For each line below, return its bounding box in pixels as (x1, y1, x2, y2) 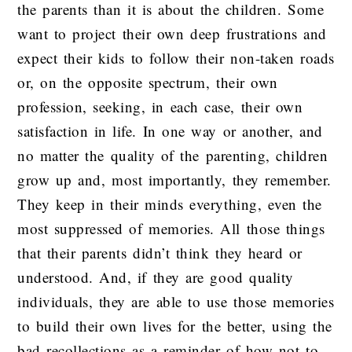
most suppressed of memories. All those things (17, 218, 325, 238)
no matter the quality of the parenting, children (17, 145, 328, 165)
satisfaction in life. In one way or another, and (17, 120, 323, 141)
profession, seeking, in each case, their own (17, 96, 303, 116)
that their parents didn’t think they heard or (17, 242, 302, 262)
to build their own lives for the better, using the (17, 315, 332, 335)
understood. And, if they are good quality (17, 266, 294, 287)
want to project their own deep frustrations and (17, 23, 327, 43)
